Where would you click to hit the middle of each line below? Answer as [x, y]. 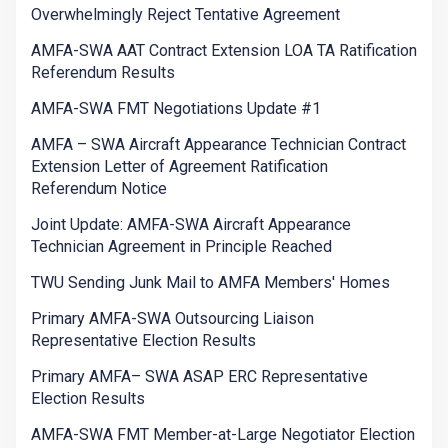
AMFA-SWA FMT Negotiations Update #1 [176, 109]
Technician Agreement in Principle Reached [181, 247]
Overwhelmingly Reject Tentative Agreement [185, 15]
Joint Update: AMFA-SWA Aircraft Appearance [191, 225]
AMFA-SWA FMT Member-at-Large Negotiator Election [223, 435]
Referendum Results [103, 73]
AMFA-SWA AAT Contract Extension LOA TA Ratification [224, 51]
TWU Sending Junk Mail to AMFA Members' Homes [210, 283]
